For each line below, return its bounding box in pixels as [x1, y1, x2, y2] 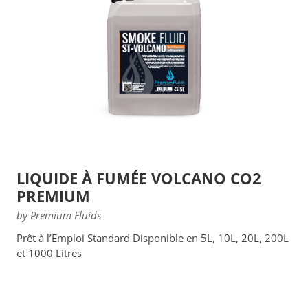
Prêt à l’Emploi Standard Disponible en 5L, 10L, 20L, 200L [16, 230, 289, 245]
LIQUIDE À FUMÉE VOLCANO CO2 [16, 167, 261, 189]
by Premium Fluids [16, 208, 101, 222]
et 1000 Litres [16, 245, 82, 260]
